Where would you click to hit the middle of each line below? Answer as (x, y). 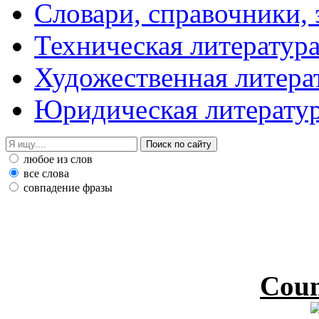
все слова (45, 173)
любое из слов (57, 159)
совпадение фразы (67, 187)
